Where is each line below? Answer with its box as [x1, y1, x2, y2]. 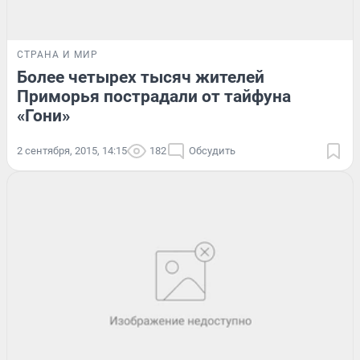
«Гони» [17, 106, 70, 126]
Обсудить [189, 145, 235, 157]
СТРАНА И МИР [17, 49, 98, 61]
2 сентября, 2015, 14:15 [17, 145, 127, 157]
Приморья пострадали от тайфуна [17, 87, 291, 107]
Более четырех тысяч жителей [17, 67, 264, 88]
